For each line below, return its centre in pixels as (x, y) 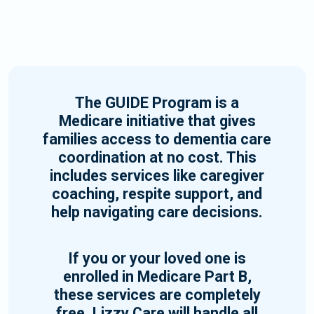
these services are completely (157, 295)
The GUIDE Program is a (157, 103)
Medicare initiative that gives (157, 121)
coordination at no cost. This (157, 157)
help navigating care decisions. (157, 212)
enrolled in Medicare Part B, (157, 277)
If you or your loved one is (157, 258)
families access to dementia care (157, 139)
